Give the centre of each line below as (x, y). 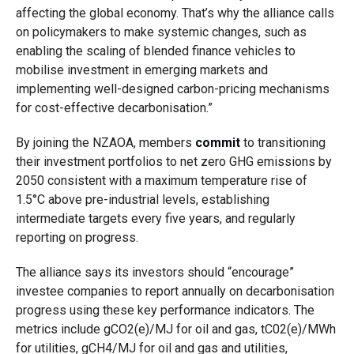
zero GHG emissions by (266, 162)
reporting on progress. (77, 237)
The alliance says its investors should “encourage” (154, 272)
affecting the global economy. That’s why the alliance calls (175, 13)
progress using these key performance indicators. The (165, 310)
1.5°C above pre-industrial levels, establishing (142, 200)
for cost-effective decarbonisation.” (114, 108)
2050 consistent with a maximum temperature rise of (161, 181)
